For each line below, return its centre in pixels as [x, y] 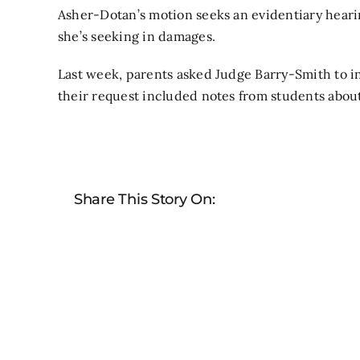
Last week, [92, 74]
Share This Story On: [145, 199]
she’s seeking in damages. [137, 36]
